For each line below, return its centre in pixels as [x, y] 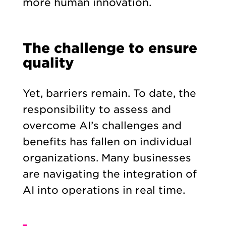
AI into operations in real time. [105, 190]
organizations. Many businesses [107, 158]
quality [48, 62]
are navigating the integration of [109, 174]
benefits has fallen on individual [107, 142]
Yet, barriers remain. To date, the [109, 93]
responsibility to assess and [97, 109]
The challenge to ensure [110, 48]
